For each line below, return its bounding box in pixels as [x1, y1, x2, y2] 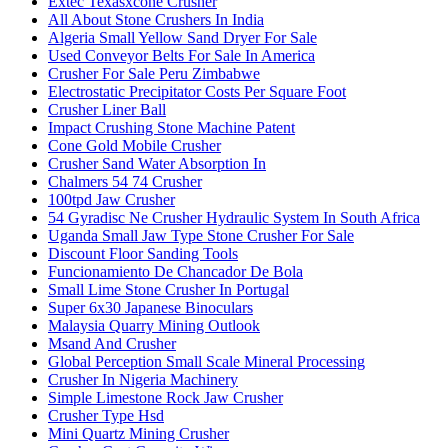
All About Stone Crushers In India [48, 11, 264, 29]
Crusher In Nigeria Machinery [48, 371, 238, 389]
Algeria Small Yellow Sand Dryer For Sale [48, 29, 317, 47]
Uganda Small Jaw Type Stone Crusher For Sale [48, 227, 354, 245]
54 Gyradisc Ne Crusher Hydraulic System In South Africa [48, 209, 420, 227]
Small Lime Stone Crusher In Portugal [48, 281, 289, 299]
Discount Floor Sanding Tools [48, 245, 238, 263]
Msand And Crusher [48, 335, 176, 353]
